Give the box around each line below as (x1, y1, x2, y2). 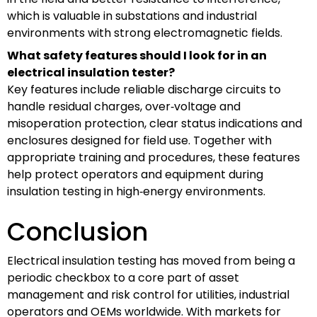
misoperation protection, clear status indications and (7, 115, 302, 132)
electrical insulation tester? (7, 64, 175, 81)
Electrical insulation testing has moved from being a (7, 252, 295, 269)
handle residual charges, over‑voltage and (7, 98, 241, 115)
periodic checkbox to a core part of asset (7, 269, 239, 286)
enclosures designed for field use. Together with (7, 132, 272, 149)
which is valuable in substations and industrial (7, 7, 257, 24)
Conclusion (7, 214, 148, 249)
